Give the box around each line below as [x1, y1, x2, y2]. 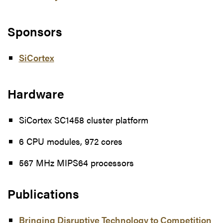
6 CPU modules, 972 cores [18, 134, 122, 147]
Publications [7, 184, 79, 202]
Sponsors [7, 22, 62, 40]
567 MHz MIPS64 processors [18, 156, 134, 169]
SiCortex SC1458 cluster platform [18, 113, 148, 126]
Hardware [7, 84, 64, 102]
